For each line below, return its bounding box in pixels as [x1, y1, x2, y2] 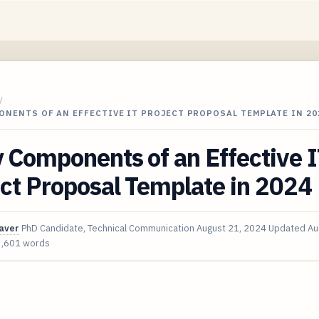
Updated [268, 221, 308, 234]
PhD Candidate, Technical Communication [21, 221, 194, 234]
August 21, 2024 [197, 221, 266, 234]
